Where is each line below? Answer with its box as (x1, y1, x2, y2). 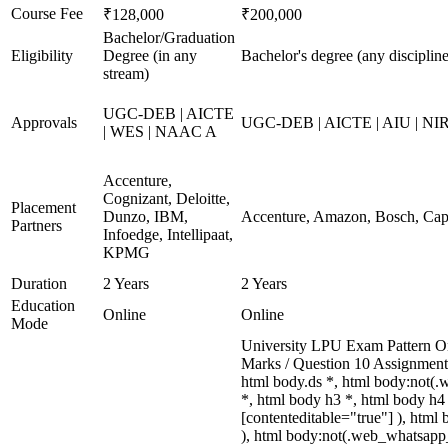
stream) (103, 65, 149, 82)
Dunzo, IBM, (103, 208, 188, 225)
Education (11, 297, 75, 314)
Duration (11, 275, 67, 292)
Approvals (11, 114, 77, 131)
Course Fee (11, 5, 83, 22)
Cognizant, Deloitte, (103, 190, 230, 207)
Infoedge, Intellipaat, (103, 226, 233, 243)
